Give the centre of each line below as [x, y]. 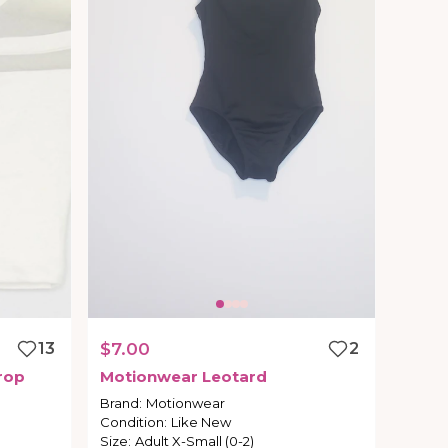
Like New [201, 422]
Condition [132, 422]
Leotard [235, 377]
